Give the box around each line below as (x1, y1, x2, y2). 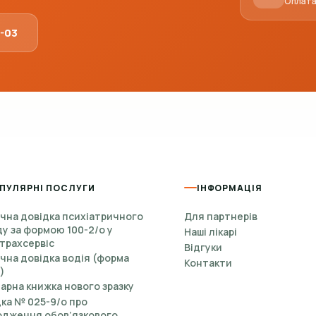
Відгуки (183, 240, 222, 254)
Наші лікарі (183, 224, 237, 238)
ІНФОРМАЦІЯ (196, 181, 263, 194)
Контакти (183, 255, 232, 269)
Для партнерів (183, 209, 257, 223)
